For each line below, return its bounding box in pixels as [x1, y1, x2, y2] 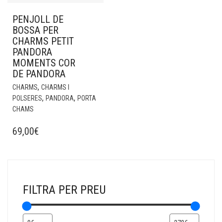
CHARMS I [41, 83, 69, 91]
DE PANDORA [12, 68, 65, 80]
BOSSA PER [12, 24, 58, 36]
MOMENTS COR [12, 57, 75, 69]
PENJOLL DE [12, 13, 63, 25]
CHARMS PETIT [12, 35, 74, 47]
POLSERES [12, 94, 42, 102]
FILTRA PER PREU [23, 183, 106, 197]
